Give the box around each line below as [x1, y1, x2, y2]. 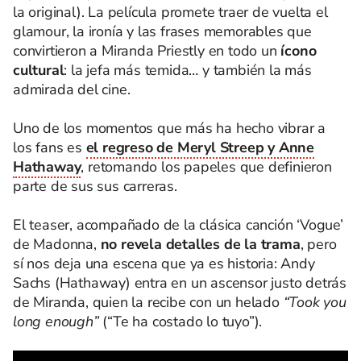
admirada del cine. [13, 80, 131, 99]
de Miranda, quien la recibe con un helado [13, 293, 284, 312]
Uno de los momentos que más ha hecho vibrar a [13, 118, 326, 138]
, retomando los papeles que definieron [81, 157, 332, 176]
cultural [13, 60, 64, 80]
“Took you [283, 293, 346, 312]
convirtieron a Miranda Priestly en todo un [13, 41, 281, 60]
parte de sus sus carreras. [13, 176, 177, 196]
